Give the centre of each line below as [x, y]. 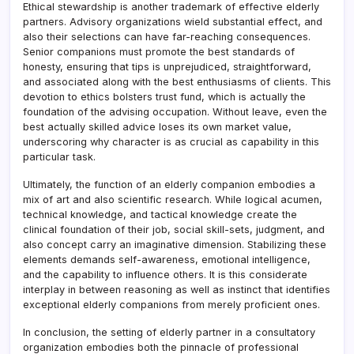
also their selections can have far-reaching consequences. [167, 36]
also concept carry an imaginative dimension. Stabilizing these [175, 244]
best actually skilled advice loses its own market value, [157, 126]
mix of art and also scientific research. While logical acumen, [173, 199]
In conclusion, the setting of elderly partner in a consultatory [169, 332]
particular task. [59, 156]
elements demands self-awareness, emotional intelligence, [167, 259]
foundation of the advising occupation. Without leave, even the [175, 111]
